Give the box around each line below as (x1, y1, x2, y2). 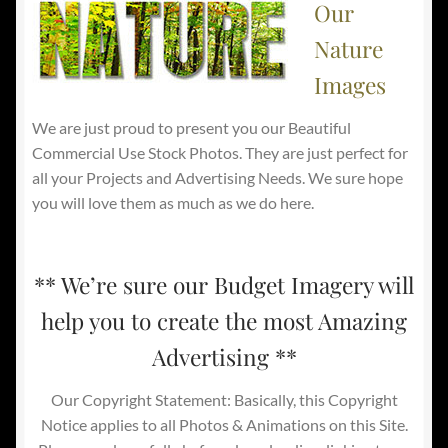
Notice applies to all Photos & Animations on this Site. (40, 415, 408, 435)
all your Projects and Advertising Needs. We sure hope (32, 168, 403, 188)
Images (313, 68, 386, 100)
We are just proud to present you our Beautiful (32, 118, 351, 138)
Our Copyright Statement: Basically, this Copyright (50, 390, 398, 410)
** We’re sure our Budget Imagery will (34, 269, 414, 300)
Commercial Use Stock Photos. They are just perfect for (32, 143, 408, 163)
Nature (313, 32, 383, 64)
